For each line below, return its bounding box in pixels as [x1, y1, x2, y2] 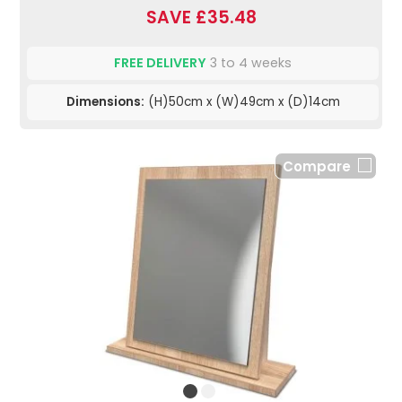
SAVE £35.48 [145, 5, 257, 31]
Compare [283, 157, 351, 177]
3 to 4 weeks [206, 54, 292, 73]
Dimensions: [66, 93, 144, 111]
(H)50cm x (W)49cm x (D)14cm [144, 93, 340, 111]
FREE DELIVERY [114, 54, 206, 73]
